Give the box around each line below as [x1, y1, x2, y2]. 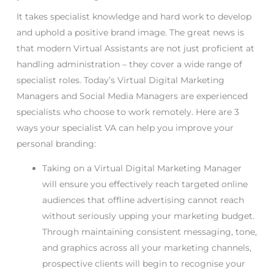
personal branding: [16, 138, 96, 149]
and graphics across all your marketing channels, [42, 242, 251, 253]
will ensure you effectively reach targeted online [42, 178, 248, 190]
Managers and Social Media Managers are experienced [16, 90, 248, 102]
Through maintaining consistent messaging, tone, [42, 226, 257, 237]
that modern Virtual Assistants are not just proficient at [16, 42, 254, 54]
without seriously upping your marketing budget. [42, 210, 254, 221]
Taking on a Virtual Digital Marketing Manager [42, 162, 242, 174]
